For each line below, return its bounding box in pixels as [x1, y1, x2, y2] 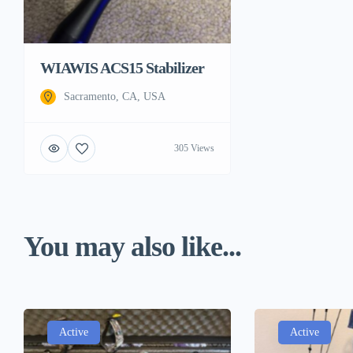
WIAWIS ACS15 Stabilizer [40, 58, 204, 76]
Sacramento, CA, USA [64, 90, 165, 102]
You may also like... [24, 230, 241, 262]
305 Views [173, 143, 214, 154]
